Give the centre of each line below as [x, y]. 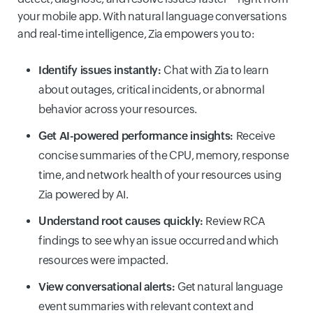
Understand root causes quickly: [122, 221]
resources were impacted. [103, 260]
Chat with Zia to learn [216, 70]
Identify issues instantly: [101, 70]
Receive [255, 136]
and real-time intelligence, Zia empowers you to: [136, 34]
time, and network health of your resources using [160, 175]
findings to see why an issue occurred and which [159, 240]
